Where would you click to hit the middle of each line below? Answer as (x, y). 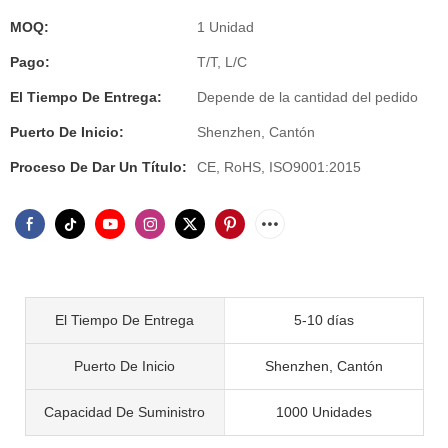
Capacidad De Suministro (125, 411)
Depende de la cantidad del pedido (307, 97)
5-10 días (323, 319)
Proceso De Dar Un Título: (98, 167)
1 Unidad (225, 27)
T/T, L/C (222, 62)
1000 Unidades (323, 411)
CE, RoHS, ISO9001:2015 (279, 167)
